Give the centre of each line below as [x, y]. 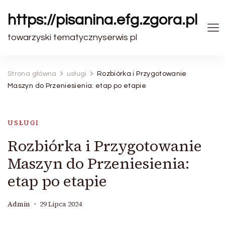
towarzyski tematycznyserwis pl [72, 37]
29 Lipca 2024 [61, 204]
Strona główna [32, 74]
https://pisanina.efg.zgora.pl [102, 20]
